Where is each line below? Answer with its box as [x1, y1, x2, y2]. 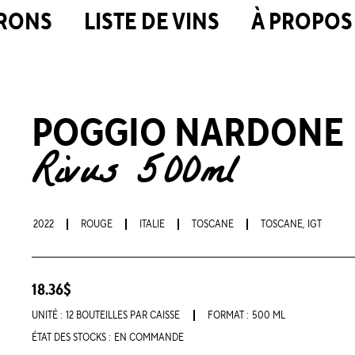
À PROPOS [251, 6, 353, 37]
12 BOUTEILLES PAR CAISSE [66, 308, 181, 323]
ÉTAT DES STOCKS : [32, 330, 111, 345]
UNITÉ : [32, 308, 63, 323]
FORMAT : [208, 308, 249, 323]
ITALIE [139, 217, 165, 231]
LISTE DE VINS [84, 6, 219, 37]
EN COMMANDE [114, 330, 185, 345]
